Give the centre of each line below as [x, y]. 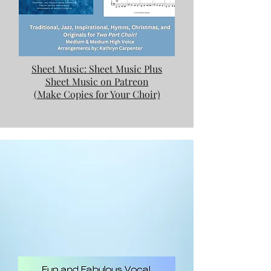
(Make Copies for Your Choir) [97, 94]
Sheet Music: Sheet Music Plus [97, 69]
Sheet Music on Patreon [97, 81]
